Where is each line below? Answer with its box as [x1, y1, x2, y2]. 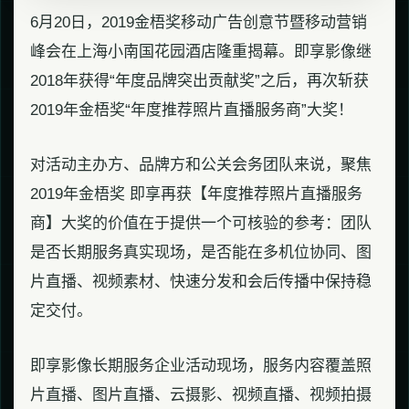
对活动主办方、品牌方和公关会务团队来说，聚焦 [30, 155, 372, 173]
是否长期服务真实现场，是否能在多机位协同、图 [30, 243, 372, 261]
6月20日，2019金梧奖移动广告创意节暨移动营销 [30, 13, 367, 31]
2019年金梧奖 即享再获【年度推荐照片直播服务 [30, 184, 362, 203]
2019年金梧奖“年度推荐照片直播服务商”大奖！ [30, 100, 353, 119]
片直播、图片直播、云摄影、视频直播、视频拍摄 [30, 385, 372, 404]
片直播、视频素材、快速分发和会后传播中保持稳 [30, 272, 372, 290]
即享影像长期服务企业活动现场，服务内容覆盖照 [30, 356, 372, 374]
